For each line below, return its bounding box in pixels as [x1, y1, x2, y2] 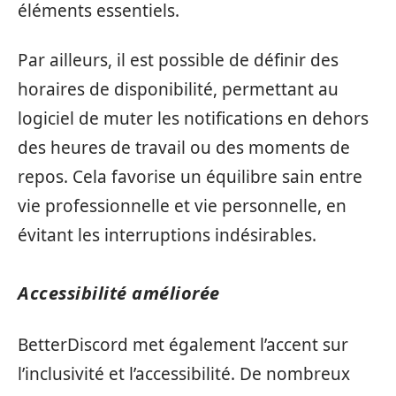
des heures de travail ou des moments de [18, 135, 350, 159]
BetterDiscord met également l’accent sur [18, 333, 348, 356]
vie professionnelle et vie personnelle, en [18, 194, 346, 217]
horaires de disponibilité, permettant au [18, 77, 339, 101]
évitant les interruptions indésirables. [18, 223, 316, 247]
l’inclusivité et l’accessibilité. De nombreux [18, 362, 350, 385]
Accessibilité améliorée [18, 280, 220, 305]
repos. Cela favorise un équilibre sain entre [18, 164, 362, 188]
